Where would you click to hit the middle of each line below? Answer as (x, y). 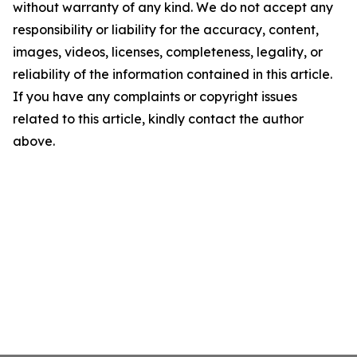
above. (34, 141)
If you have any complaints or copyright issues (155, 96)
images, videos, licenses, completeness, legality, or (168, 52)
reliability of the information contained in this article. (173, 74)
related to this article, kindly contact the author (158, 119)
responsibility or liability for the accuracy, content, (166, 29)
